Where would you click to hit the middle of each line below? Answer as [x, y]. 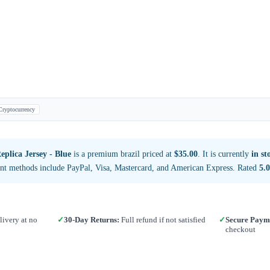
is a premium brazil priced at [123, 154]
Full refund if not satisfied [163, 219]
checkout [240, 229]
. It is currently [224, 154]
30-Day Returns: [92, 219]
